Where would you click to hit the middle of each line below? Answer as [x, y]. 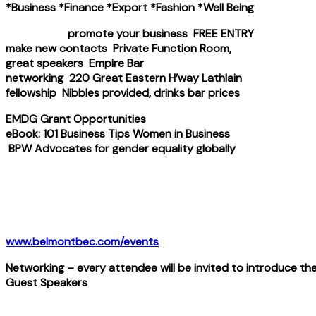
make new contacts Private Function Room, [119, 48]
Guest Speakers [47, 282]
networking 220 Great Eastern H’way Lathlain [124, 78]
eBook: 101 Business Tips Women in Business [118, 133]
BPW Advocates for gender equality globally [121, 148]
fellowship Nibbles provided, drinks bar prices [123, 92]
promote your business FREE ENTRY [130, 33]
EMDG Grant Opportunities [120, 119]
